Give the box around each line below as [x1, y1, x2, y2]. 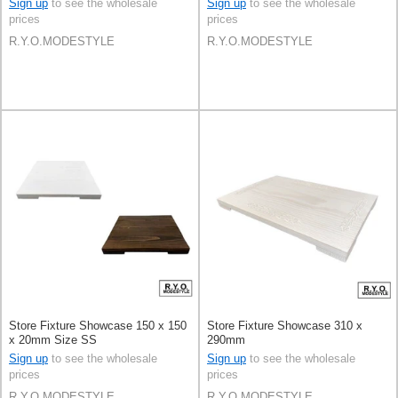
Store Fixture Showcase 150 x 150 [9, 319, 187, 333]
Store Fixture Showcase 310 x [207, 319, 362, 333]
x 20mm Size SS [9, 333, 97, 347]
